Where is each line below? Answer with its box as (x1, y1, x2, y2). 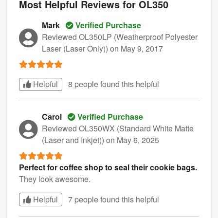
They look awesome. (19, 173, 91, 185)
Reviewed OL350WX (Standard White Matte (42, 123, 194, 134)
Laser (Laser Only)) (42, 42, 110, 54)
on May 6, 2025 (106, 134, 159, 146)
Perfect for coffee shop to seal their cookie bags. (19, 162, 197, 173)
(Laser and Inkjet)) (42, 134, 106, 146)
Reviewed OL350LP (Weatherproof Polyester (42, 31, 198, 42)
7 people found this (68, 194, 136, 205)
